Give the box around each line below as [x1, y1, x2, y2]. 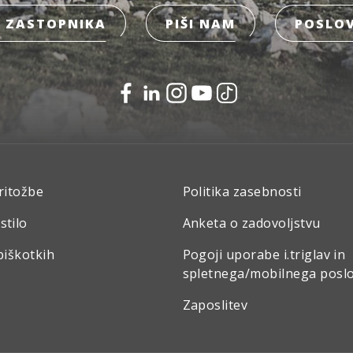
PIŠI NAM [165, 15, 236, 32]
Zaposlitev [182, 296, 248, 314]
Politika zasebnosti [182, 183, 302, 200]
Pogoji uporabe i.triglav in [182, 246, 346, 263]
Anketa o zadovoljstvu [182, 214, 321, 232]
